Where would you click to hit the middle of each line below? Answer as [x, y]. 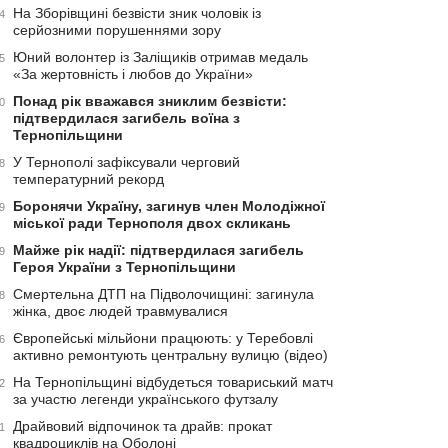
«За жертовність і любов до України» [133, 73]
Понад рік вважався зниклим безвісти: [150, 100]
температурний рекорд [88, 178]
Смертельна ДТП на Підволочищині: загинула [163, 293]
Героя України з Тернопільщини [124, 266]
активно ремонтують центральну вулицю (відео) [170, 354]
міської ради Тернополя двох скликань [152, 222]
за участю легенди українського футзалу [145, 398]
